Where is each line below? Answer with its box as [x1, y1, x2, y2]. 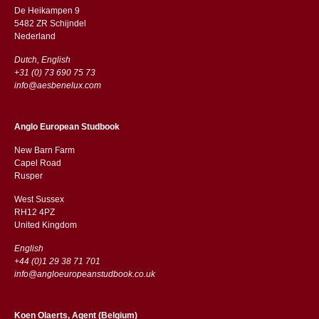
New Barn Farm [14, 145, 75, 155]
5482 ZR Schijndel [14, 18, 86, 28]
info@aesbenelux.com [14, 80, 101, 90]
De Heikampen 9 [14, 5, 80, 16]
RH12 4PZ [14, 206, 57, 217]
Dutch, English [14, 54, 70, 65]
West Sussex [14, 194, 64, 204]
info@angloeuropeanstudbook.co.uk [14, 268, 155, 279]
